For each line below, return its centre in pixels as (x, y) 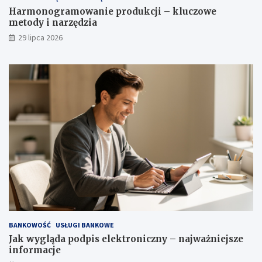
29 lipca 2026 (40, 38)
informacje (35, 250)
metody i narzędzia (53, 23)
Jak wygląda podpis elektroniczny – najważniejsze (126, 239)
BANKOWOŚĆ (30, 225)
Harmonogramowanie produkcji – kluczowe (113, 12)
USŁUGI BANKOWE (85, 225)
